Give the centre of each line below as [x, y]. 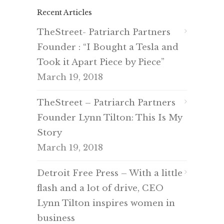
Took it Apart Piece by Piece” [101, 62]
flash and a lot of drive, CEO [100, 188]
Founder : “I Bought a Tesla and [108, 47]
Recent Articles [64, 13]
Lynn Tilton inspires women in [106, 203]
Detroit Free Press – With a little [110, 173]
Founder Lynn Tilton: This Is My [109, 118]
